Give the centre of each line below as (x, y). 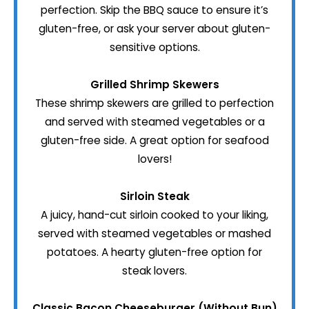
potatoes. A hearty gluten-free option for (154, 252)
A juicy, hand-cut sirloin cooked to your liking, (154, 215)
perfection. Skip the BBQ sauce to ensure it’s (154, 10)
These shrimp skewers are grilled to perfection (154, 103)
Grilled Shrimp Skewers (154, 85)
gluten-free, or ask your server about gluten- (154, 29)
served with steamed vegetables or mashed (154, 234)
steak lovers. (154, 271)
